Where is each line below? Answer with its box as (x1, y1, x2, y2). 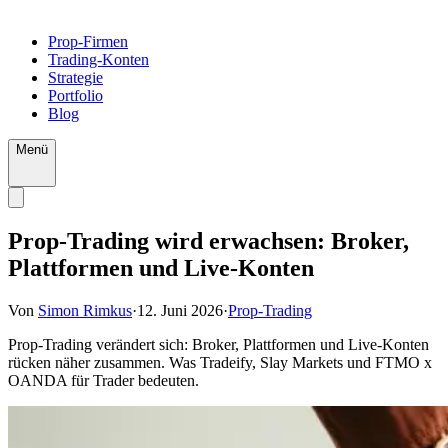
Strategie (48, 69, 103, 86)
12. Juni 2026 (137, 301, 223, 319)
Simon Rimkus (38, 301, 132, 319)
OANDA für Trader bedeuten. (8, 371, 199, 389)
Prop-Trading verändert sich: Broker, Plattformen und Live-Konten (8, 335, 429, 353)
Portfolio (48, 87, 103, 104)
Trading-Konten (48, 51, 149, 68)
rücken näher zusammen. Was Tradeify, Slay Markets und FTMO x (8, 353, 432, 371)
